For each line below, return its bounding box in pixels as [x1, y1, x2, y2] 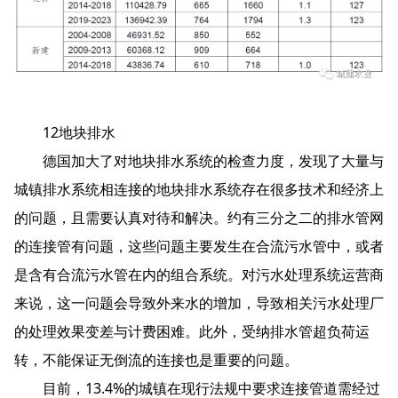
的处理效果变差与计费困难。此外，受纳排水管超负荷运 [14, 322, 370, 342]
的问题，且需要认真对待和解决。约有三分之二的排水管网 [14, 208, 384, 228]
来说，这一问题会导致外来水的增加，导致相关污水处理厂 [14, 293, 384, 314]
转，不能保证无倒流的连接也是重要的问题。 [14, 350, 298, 370]
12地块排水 [14, 123, 115, 143]
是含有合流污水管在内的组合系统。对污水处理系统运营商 [14, 265, 384, 285]
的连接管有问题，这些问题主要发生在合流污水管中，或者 [14, 236, 384, 257]
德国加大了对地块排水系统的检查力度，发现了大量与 [14, 151, 384, 171]
